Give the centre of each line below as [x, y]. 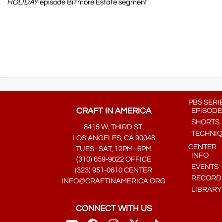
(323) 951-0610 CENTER [114, 170]
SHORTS [204, 122]
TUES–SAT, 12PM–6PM [113, 149]
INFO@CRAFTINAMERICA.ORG [114, 181]
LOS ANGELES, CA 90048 [113, 138]
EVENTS [204, 167]
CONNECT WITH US [113, 209]
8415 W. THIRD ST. [113, 127]
